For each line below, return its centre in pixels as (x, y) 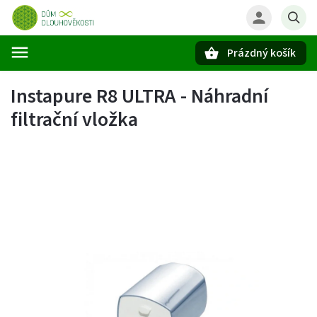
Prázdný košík (261, 53)
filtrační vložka (74, 120)
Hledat (81, 77)
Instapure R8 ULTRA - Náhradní (139, 96)
